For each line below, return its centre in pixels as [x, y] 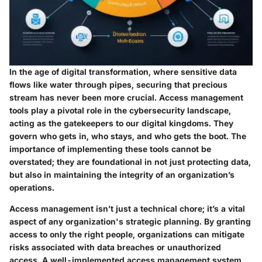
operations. [32, 187]
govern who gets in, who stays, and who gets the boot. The [128, 136]
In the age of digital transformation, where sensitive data [123, 71]
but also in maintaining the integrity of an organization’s [122, 174]
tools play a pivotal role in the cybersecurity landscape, [120, 110]
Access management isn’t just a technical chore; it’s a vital [127, 208]
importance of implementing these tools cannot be [110, 149]
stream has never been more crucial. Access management [126, 97]
